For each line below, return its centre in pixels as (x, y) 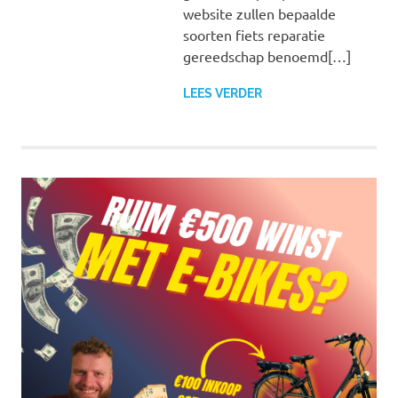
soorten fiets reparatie (254, 34)
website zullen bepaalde (259, 13)
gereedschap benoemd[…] (267, 56)
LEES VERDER (222, 93)
